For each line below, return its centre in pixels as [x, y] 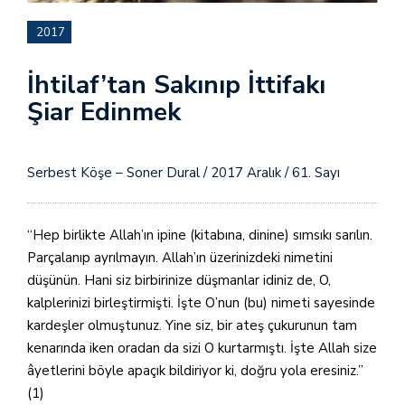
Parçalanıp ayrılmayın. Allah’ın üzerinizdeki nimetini [180, 257]
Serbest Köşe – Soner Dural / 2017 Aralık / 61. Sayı [188, 173]
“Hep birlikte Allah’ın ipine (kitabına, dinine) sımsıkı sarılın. [200, 235]
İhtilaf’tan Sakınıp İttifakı [176, 85]
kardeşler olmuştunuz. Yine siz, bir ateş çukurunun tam [192, 325]
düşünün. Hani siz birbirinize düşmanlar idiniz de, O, [179, 280]
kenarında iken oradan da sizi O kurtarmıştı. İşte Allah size [202, 348]
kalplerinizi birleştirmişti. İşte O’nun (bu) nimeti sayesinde [201, 302]
